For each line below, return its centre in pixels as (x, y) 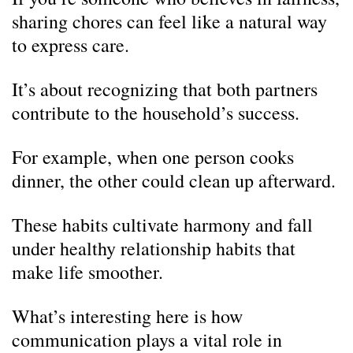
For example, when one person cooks (153, 157)
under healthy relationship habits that (154, 248)
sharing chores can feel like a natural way (169, 21)
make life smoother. (87, 272)
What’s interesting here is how (127, 316)
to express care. (71, 45)
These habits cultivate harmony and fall (162, 225)
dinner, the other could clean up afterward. (174, 180)
